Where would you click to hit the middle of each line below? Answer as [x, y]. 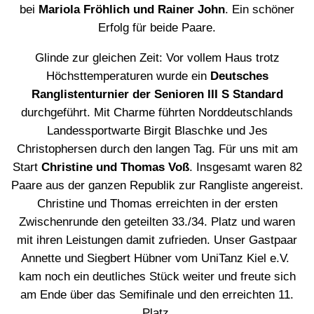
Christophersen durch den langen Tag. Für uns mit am [157, 149]
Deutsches [239, 76]
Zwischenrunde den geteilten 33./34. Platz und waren [157, 221]
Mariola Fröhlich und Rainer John [132, 9]
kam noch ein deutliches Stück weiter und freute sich [157, 276]
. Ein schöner [260, 9]
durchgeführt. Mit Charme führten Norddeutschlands [157, 112]
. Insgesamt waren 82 [245, 167]
